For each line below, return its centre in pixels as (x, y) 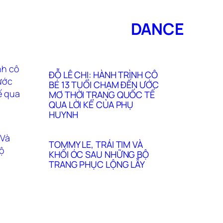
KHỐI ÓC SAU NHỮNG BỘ (99, 155)
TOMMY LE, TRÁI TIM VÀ (96, 145)
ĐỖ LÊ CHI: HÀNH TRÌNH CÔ (103, 75)
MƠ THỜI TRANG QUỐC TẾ (102, 95)
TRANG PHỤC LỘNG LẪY (97, 165)
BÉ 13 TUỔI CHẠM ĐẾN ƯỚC (104, 85)
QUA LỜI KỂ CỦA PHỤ (91, 105)
